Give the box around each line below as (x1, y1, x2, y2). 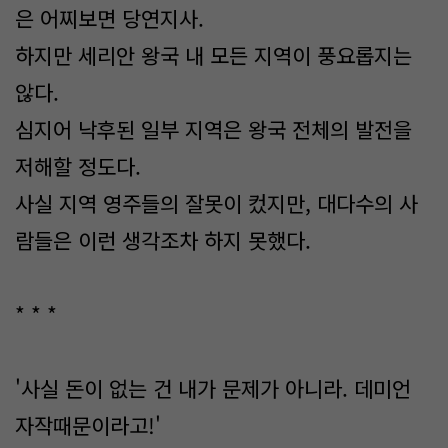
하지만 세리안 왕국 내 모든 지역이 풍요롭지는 (15, 40, 412, 70)
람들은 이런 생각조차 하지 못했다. (15, 225, 317, 255)
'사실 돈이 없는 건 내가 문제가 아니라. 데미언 (15, 373, 411, 403)
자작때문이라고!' (15, 410, 161, 440)
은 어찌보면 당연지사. (15, 3, 204, 33)
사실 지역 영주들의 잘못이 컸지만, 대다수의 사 (15, 188, 418, 218)
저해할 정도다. (15, 151, 147, 181)
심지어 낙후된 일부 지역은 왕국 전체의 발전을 (15, 114, 412, 144)
